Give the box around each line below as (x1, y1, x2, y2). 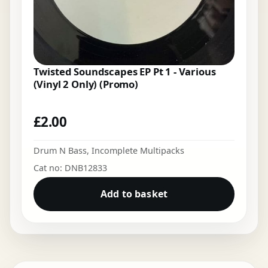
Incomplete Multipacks (91, 144, 184, 156)
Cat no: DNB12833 (33, 162, 107, 173)
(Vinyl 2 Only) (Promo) (33, 77, 138, 92)
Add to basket (100, 187, 168, 201)
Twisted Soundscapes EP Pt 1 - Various (33, 65, 216, 79)
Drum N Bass (33, 144, 87, 156)
